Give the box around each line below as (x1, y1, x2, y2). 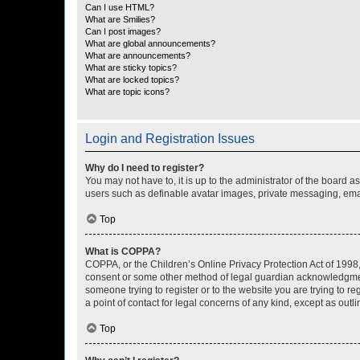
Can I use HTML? (85, 2, 154, 12)
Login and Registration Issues (85, 132, 255, 145)
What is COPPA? (85, 246, 161, 257)
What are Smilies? (85, 14, 155, 24)
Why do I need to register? (85, 162, 204, 174)
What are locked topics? (85, 75, 179, 84)
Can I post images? (85, 27, 161, 36)
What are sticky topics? (85, 63, 177, 72)
